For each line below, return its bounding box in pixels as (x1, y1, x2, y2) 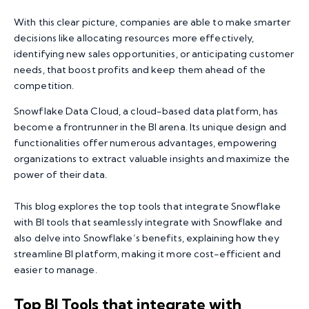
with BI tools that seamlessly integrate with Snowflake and (14, 215, 282, 228)
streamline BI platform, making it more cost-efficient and (14, 247, 281, 260)
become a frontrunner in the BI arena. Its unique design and (14, 120, 286, 133)
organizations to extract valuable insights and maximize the (14, 152, 290, 165)
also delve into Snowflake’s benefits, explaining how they (14, 231, 279, 244)
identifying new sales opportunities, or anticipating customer (14, 47, 295, 60)
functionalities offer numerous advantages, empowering (14, 136, 277, 149)
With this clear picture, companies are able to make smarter (14, 15, 290, 28)
